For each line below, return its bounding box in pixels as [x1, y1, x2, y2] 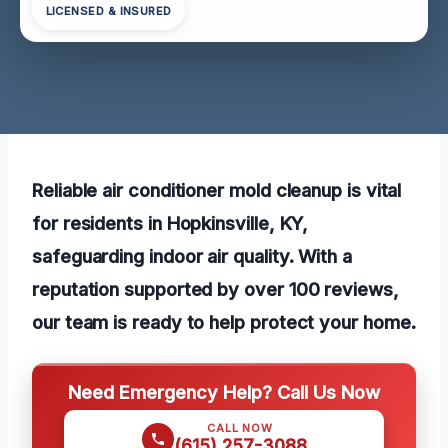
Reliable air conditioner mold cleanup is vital [32, 178, 402, 201]
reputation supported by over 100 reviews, [32, 277, 399, 300]
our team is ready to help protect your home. [32, 310, 416, 333]
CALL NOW [207, 420, 273, 435]
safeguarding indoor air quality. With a [32, 244, 352, 267]
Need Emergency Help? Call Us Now [68, 380, 380, 403]
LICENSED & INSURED [45, 4, 172, 19]
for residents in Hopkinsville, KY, [32, 211, 309, 234]
